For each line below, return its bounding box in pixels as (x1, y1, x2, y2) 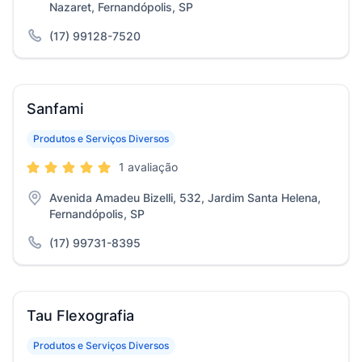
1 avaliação (119, 160, 178, 174)
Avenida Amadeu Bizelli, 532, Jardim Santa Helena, (49, 191, 321, 204)
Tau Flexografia (27, 307, 134, 324)
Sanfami (27, 100, 83, 117)
